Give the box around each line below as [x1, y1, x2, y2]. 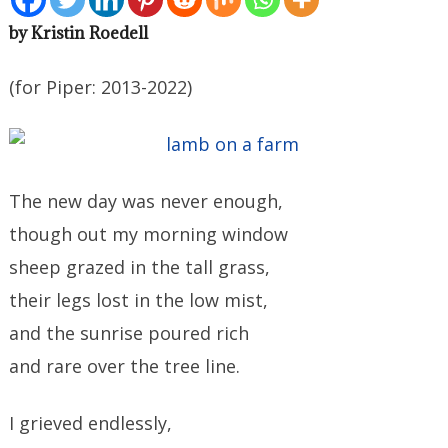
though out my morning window [9, 222, 289, 246]
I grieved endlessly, [9, 411, 173, 435]
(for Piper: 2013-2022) [9, 75, 193, 99]
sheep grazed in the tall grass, [9, 255, 271, 279]
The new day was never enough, [9, 189, 284, 213]
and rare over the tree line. [9, 354, 241, 378]
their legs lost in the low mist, [9, 288, 269, 312]
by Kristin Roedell [9, 22, 149, 44]
